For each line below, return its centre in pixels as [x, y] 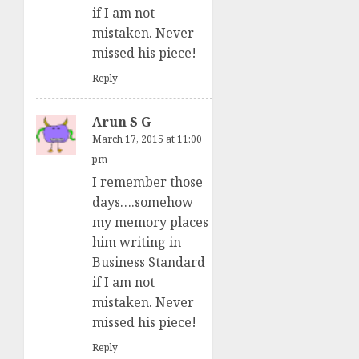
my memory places [150, 222]
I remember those [147, 182]
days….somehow [143, 202]
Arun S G [121, 122]
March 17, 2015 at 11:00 [147, 139]
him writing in [137, 242]
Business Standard [149, 262]
